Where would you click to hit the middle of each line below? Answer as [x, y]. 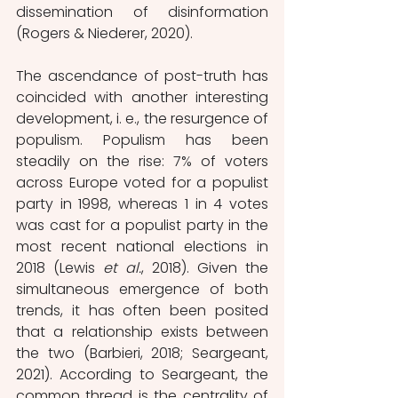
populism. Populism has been [142, 139]
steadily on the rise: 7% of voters [142, 161]
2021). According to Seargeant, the [142, 374]
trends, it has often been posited [142, 310]
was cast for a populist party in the [142, 225]
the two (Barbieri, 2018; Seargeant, [142, 353]
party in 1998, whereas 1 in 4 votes [142, 203]
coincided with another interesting [142, 97]
